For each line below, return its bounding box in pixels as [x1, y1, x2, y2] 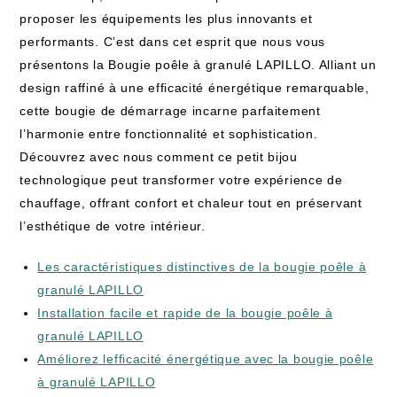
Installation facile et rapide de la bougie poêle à [37, 306, 333, 320]
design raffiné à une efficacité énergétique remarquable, [19, 81, 370, 95]
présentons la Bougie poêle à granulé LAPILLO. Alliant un [19, 58, 377, 72]
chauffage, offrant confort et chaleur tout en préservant [19, 196, 362, 210]
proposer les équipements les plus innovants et [19, 12, 313, 26]
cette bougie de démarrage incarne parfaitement [19, 104, 321, 118]
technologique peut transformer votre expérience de [19, 173, 343, 187]
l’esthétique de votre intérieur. [19, 219, 206, 233]
